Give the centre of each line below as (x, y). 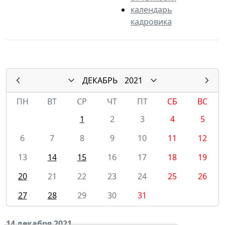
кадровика (151, 21)
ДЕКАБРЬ (100, 80)
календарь (151, 9)
